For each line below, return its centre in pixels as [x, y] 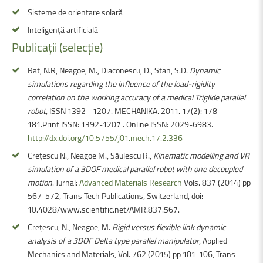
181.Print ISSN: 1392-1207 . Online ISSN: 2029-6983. [121, 124]
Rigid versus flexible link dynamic [169, 227]
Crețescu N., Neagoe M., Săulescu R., [90, 155]
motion [40, 182]
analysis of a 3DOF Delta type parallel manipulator [113, 240]
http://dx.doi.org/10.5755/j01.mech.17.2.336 [105, 137]
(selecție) [81, 47]
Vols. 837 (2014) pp [216, 182]
